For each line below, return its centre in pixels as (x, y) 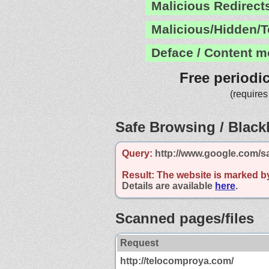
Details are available (168, 186)
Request (139, 243)
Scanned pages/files (185, 218)
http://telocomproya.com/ (177, 261)
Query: (137, 153)
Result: (138, 175)
